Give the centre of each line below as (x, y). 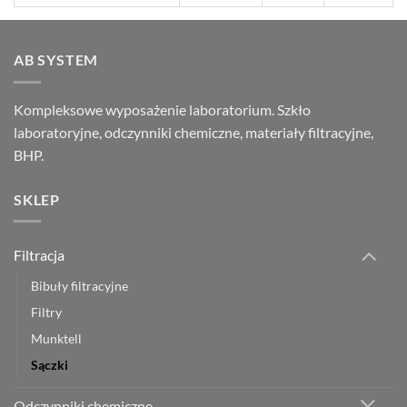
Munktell (56, 339)
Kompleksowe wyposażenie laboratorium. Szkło (162, 109)
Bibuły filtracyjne (79, 286)
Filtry (46, 313)
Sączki (50, 365)
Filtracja (39, 255)
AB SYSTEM (56, 60)
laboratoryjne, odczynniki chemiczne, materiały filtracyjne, (194, 132)
